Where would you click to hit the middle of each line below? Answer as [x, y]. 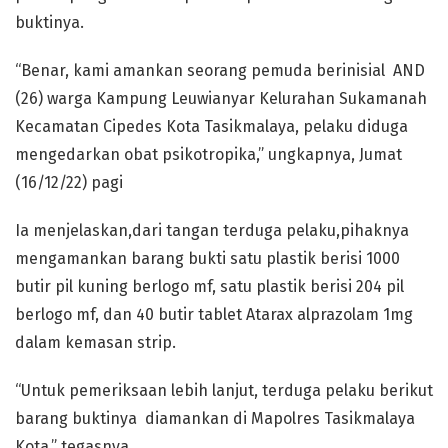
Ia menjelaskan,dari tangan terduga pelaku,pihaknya [212, 230]
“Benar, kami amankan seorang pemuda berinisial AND [220, 70]
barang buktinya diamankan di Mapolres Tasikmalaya [215, 418]
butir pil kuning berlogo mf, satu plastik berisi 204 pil [209, 286]
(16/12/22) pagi [69, 182]
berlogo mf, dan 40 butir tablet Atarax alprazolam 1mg [214, 314]
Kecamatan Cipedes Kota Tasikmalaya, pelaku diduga [211, 126]
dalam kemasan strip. [95, 342]
